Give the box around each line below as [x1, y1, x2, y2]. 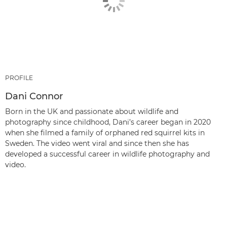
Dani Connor [5, 90, 63, 102]
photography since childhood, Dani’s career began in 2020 [5, 117, 211, 127]
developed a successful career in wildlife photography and [5, 149, 210, 159]
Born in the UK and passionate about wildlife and [5, 106, 178, 116]
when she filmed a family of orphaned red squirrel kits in [5, 128, 205, 137]
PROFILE [5, 73, 33, 82]
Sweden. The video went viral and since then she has [5, 138, 189, 148]
